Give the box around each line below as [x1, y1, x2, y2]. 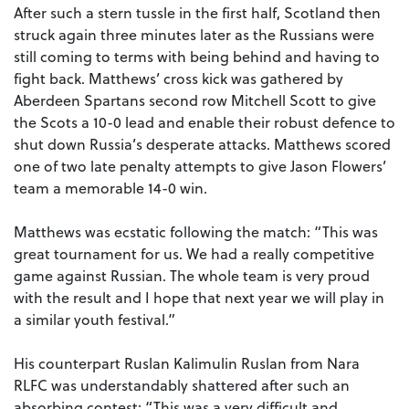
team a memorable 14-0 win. [14, 177, 207, 199]
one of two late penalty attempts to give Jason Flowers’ [14, 155, 386, 177]
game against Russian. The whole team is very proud [14, 265, 370, 287]
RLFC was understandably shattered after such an [14, 374, 350, 396]
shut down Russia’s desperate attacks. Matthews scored [14, 133, 391, 155]
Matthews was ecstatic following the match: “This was [14, 221, 378, 243]
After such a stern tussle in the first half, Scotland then [14, 2, 381, 24]
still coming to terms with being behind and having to [14, 46, 380, 68]
